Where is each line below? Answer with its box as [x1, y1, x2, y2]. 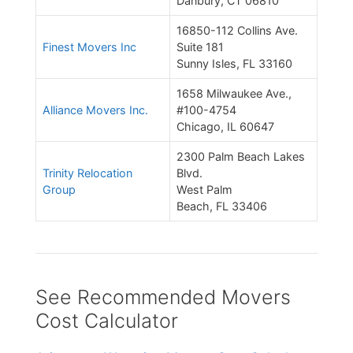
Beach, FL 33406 [176, 199, 267, 214]
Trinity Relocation [43, 166, 132, 180]
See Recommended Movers [35, 285, 291, 310]
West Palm [176, 183, 232, 197]
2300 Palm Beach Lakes [176, 150, 305, 164]
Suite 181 [176, 40, 224, 54]
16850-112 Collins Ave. [176, 24, 298, 38]
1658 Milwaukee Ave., [176, 87, 292, 101]
